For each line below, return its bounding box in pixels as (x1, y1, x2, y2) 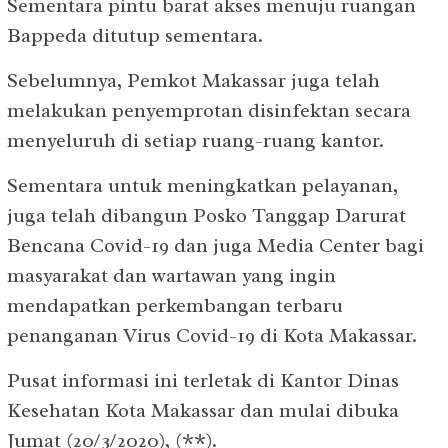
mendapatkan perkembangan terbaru (7, 292, 343, 318)
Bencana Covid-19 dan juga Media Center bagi (7, 232, 424, 258)
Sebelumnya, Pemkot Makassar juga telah (7, 67, 380, 93)
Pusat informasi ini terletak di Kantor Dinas (7, 367, 399, 393)
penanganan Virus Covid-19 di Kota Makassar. (7, 322, 417, 348)
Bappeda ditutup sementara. (7, 22, 263, 48)
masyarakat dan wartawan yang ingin (7, 262, 336, 288)
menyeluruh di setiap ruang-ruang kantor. (7, 127, 384, 153)
